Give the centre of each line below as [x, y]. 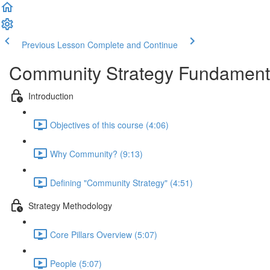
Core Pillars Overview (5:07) [104, 234]
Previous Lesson [53, 45]
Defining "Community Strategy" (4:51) [121, 182]
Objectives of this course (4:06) [109, 124]
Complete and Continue [133, 45]
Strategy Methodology [70, 205]
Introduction [51, 96]
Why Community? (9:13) [96, 153]
